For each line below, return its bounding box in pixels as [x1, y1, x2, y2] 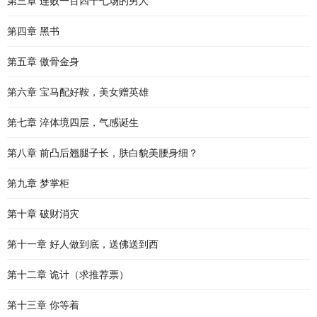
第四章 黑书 [7, 25, 59, 37]
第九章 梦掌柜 [7, 178, 69, 189]
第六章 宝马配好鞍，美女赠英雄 [7, 86, 149, 98]
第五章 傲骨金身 [7, 56, 79, 67]
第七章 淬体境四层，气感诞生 [7, 117, 139, 128]
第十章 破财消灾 [7, 208, 79, 219]
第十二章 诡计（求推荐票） [7, 269, 129, 280]
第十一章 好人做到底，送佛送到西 [7, 238, 158, 250]
